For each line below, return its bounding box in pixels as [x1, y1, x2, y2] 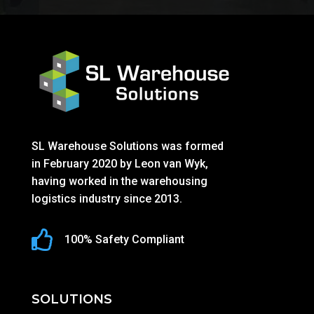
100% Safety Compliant [64, 233, 184, 247]
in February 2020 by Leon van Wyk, [31, 157, 208, 171]
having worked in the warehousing [31, 175, 207, 189]
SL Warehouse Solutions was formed [31, 139, 224, 153]
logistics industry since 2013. [31, 192, 182, 206]
